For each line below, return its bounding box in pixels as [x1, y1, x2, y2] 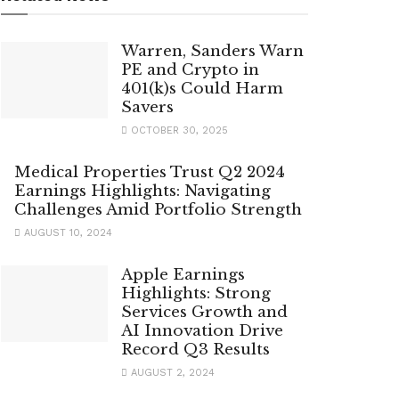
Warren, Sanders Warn [121, 42, 304, 61]
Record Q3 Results [121, 340, 270, 360]
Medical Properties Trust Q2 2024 [14, 163, 285, 183]
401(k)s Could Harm [121, 79, 283, 99]
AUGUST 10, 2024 [20, 227, 112, 240]
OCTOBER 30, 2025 [127, 125, 228, 137]
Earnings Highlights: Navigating [14, 182, 271, 201]
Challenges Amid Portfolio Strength [14, 200, 302, 220]
